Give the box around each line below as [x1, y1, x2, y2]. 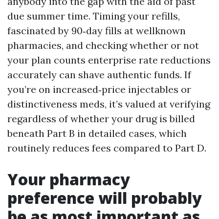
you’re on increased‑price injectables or [7, 83, 191, 95]
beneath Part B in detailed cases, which [7, 127, 187, 139]
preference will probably [7, 187, 202, 208]
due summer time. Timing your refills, [7, 10, 180, 22]
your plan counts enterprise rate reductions [7, 54, 211, 66]
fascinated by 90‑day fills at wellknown [7, 24, 186, 37]
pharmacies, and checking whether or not [7, 39, 199, 51]
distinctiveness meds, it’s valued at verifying [7, 98, 210, 110]
